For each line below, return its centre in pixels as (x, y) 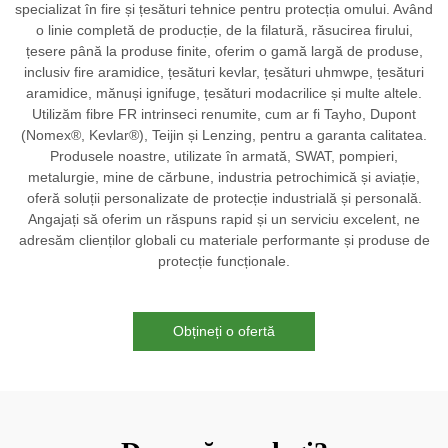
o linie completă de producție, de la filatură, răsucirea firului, (224, 30)
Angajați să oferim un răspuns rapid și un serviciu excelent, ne (224, 219)
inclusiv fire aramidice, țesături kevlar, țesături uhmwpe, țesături (224, 72)
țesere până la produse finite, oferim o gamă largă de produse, (224, 51)
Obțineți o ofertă (224, 331)
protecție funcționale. (224, 261)
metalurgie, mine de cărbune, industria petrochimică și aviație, (224, 177)
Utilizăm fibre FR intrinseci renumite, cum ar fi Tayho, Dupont (224, 114)
